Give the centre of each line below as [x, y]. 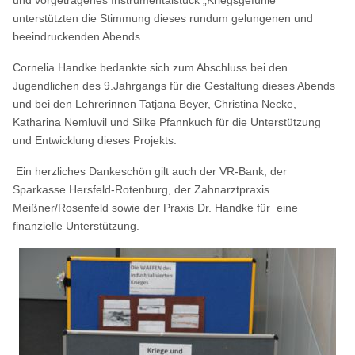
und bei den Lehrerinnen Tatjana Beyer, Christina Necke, [155, 103]
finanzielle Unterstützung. [76, 225]
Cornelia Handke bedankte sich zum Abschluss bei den [151, 67]
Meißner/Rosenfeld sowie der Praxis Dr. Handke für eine [156, 207]
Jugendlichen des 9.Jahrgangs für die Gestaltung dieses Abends [174, 85]
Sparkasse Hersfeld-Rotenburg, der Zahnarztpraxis [141, 189]
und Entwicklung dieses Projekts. [95, 140]
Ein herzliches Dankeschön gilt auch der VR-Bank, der [150, 171]
